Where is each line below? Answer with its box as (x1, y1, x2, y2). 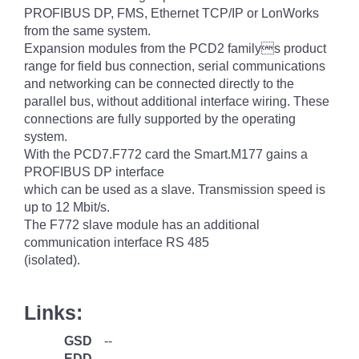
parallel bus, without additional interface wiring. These (24, 95, 329, 108)
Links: (24, 301, 83, 324)
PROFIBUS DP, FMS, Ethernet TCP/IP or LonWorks (24, 6, 319, 20)
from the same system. (24, 24, 151, 38)
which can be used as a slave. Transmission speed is (24, 183, 325, 196)
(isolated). (24, 253, 80, 267)
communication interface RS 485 (24, 236, 209, 249)
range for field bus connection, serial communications (24, 59, 325, 73)
